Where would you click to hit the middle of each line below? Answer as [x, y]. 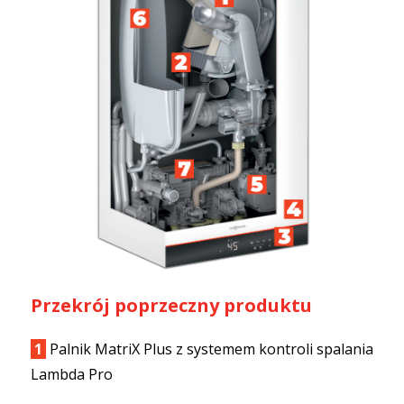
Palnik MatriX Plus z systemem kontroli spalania [210, 349]
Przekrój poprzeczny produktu [171, 306]
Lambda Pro [72, 375]
